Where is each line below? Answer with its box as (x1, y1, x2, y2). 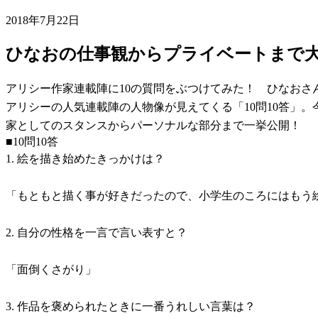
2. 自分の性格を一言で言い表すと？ (6, 226, 187, 238)
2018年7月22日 (6, 13, 79, 26)
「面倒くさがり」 (6, 263, 97, 275)
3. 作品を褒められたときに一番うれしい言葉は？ (6, 300, 256, 312)
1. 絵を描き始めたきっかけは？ (6, 152, 165, 165)
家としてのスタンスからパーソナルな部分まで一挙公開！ (6, 119, 301, 131)
